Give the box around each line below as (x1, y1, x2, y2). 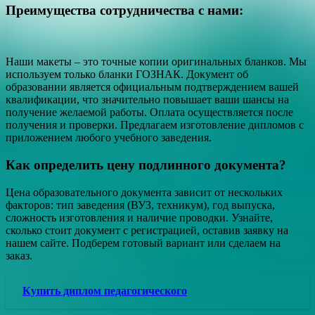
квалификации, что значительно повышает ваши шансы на (6, 94, 289, 106)
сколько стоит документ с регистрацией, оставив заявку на (6, 224, 288, 236)
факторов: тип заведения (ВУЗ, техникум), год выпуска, (6, 198, 275, 211)
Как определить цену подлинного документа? (6, 157, 286, 172)
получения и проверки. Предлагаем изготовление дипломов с (6, 119, 304, 131)
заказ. (6, 249, 32, 262)
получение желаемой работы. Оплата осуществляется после (6, 106, 293, 119)
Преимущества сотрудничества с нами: (6, 3, 243, 18)
